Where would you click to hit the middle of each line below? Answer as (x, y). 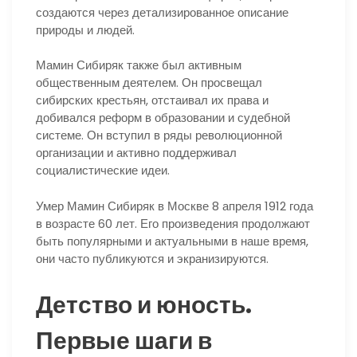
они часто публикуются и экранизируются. (152, 258)
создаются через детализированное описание (162, 12)
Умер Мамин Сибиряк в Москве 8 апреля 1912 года (175, 206)
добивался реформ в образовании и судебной (163, 118)
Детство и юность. (144, 305)
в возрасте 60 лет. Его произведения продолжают (173, 223)
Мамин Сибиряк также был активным (139, 65)
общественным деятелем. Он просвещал (149, 83)
